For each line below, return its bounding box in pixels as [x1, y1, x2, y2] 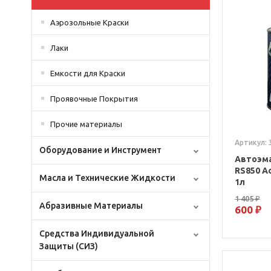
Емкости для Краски [50, 69, 125, 77]
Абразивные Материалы [39, 201, 143, 211]
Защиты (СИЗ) [39, 241, 98, 251]
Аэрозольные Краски [50, 18, 129, 27]
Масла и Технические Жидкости [39, 173, 175, 183]
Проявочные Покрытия [50, 94, 138, 103]
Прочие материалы [50, 120, 122, 128]
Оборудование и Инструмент [39, 145, 162, 155]
